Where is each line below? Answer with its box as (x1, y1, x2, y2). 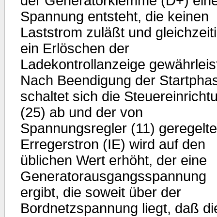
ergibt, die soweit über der (20, 185, 181, 200)
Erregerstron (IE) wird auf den (20, 137, 205, 152)
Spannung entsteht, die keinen (20, 9, 209, 24)
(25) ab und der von (20, 105, 143, 120)
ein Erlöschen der (20, 41, 129, 56)
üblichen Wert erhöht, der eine (20, 153, 207, 168)
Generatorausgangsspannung (20, 169, 206, 184)
